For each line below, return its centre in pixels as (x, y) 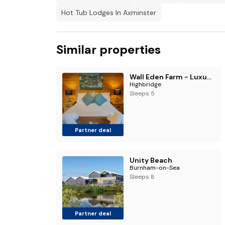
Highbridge (145, 84)
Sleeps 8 (142, 177)
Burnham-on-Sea (154, 168)
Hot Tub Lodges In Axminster (109, 13)
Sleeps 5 (142, 93)
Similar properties (108, 49)
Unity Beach (151, 160)
